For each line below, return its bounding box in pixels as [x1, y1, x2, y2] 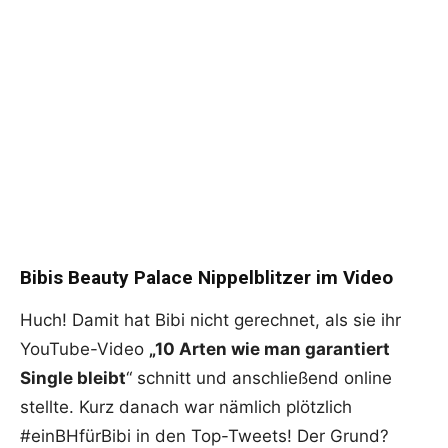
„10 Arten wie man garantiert [149, 339, 390, 360]
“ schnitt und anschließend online [126, 368, 392, 389]
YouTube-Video [20, 339, 149, 360]
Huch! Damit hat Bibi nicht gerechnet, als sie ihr [20, 310, 401, 331]
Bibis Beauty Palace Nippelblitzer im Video [20, 266, 393, 290]
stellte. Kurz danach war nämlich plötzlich [20, 397, 352, 418]
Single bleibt [20, 368, 126, 389]
